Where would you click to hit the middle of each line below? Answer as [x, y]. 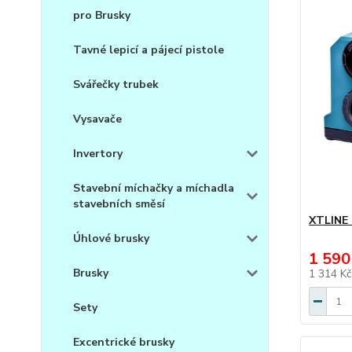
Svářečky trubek [116, 85]
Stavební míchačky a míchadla [154, 189]
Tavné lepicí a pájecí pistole [148, 50]
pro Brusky [102, 16]
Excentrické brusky [124, 343]
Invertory [98, 154]
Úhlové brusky [111, 239]
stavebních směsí [119, 204]
